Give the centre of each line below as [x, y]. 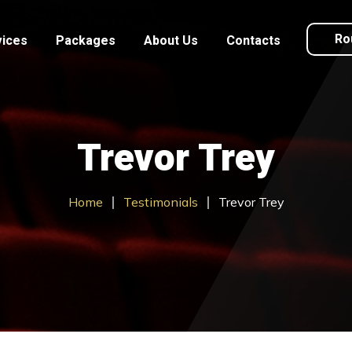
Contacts [253, 41]
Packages [86, 41]
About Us [171, 41]
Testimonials [160, 202]
